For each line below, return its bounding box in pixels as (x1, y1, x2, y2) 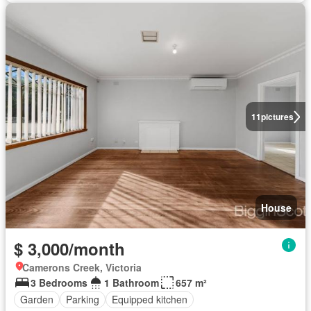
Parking (66, 292, 99, 306)
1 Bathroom (104, 275, 159, 289)
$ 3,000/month (14, 236, 125, 260)
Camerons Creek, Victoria (22, 260, 142, 274)
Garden (20, 292, 53, 306)
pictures (260, 110, 294, 124)
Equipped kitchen (112, 292, 187, 306)
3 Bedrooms (31, 275, 87, 289)
